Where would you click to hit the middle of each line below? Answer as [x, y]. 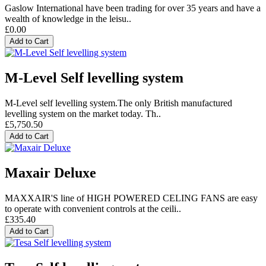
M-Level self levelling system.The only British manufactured [118, 103]
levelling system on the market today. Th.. [83, 114]
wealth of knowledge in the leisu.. [68, 19]
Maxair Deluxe [50, 173]
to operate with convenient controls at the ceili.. [93, 209]
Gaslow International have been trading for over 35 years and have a [133, 8]
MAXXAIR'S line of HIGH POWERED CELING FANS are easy [131, 198]
